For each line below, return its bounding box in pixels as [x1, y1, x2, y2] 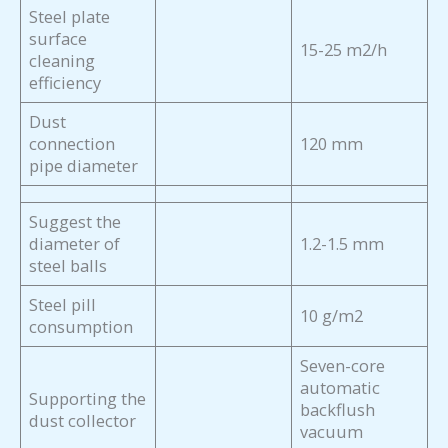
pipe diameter [29, 154, 139, 178]
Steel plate [29, 5, 111, 29]
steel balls [29, 254, 108, 278]
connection [29, 132, 116, 156]
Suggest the [29, 210, 122, 234]
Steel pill [29, 293, 97, 317]
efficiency [29, 71, 102, 95]
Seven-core [300, 354, 386, 378]
